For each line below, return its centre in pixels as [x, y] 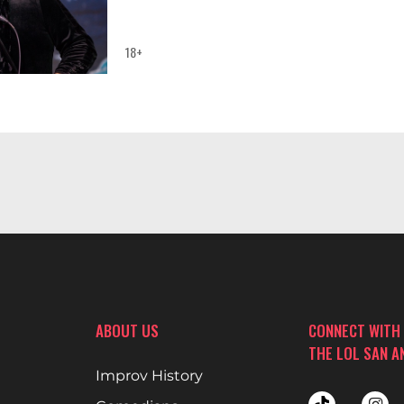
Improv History [149, 376]
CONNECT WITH [355, 331]
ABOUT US [127, 331]
